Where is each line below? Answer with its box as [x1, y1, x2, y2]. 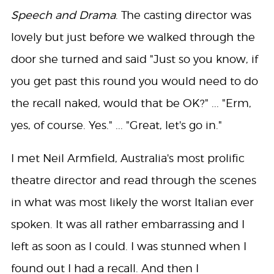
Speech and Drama [10, 9, 116, 22]
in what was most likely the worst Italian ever [10, 196, 254, 209]
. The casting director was [115, 9, 251, 22]
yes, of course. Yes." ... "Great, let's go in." [10, 119, 222, 132]
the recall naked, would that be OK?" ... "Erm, [10, 97, 251, 110]
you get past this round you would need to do [10, 75, 258, 88]
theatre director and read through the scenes [10, 174, 256, 187]
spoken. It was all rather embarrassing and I [10, 218, 245, 231]
